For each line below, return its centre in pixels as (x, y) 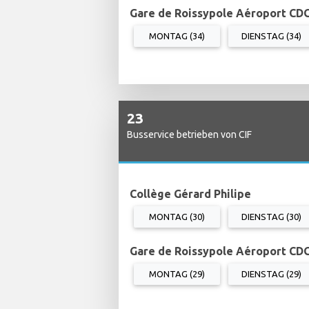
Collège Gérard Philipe (190, 193)
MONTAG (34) (177, 36)
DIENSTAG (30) (271, 216)
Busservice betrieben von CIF (189, 134)
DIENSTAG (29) (271, 273)
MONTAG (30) (177, 216)
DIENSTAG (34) (271, 36)
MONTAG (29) (177, 273)
